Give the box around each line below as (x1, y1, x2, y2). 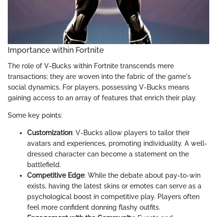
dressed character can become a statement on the (27, 150, 189, 158)
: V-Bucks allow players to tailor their (72, 128, 190, 137)
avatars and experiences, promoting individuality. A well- (27, 139, 207, 147)
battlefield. (27, 160, 61, 169)
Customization (27, 128, 72, 137)
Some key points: (8, 111, 62, 119)
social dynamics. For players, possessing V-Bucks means (8, 83, 189, 91)
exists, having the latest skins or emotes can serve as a (27, 182, 201, 190)
